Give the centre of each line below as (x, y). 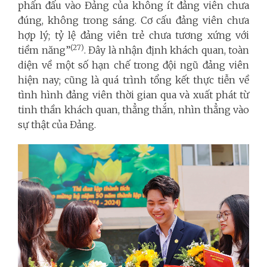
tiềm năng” (44, 50)
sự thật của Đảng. (57, 124)
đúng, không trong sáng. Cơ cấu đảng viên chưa (133, 20)
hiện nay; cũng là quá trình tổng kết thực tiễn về (133, 80)
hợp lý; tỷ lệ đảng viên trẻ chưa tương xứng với (133, 35)
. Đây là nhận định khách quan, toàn (166, 50)
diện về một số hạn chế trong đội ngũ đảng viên (133, 65)
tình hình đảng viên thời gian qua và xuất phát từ (133, 94)
